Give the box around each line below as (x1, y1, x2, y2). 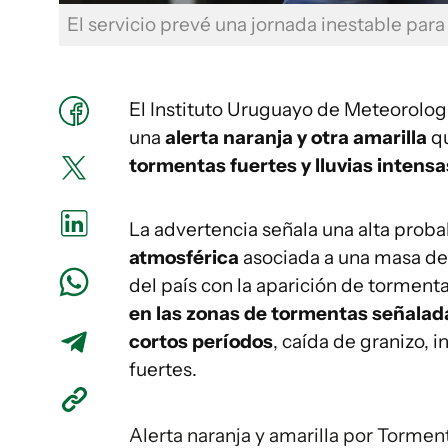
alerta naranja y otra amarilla (165, 126, 427, 150)
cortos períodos (129, 330, 273, 354)
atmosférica (129, 246, 239, 270)
